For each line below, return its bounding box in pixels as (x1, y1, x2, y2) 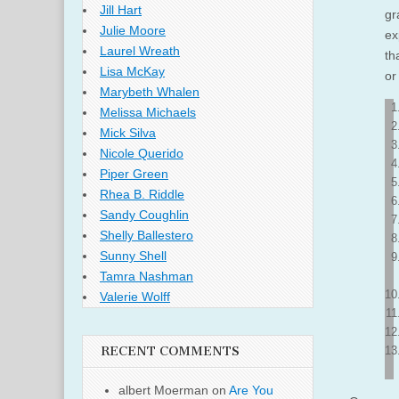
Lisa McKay (100, 64, 165, 79)
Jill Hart (100, 3, 142, 18)
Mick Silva (100, 126, 156, 141)
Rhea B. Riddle (100, 187, 184, 202)
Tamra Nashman (100, 269, 193, 284)
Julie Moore (100, 23, 166, 38)
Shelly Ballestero (100, 228, 193, 243)
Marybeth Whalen (100, 85, 199, 100)
